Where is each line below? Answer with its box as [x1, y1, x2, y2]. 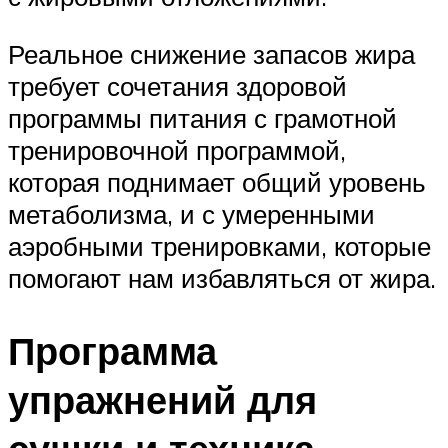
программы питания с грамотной [8, 101, 397, 134]
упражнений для [8, 374, 317, 424]
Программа [8, 325, 217, 375]
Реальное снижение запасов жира [8, 37, 415, 70]
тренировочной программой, [8, 133, 346, 166]
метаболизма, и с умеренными [8, 197, 375, 230]
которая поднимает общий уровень [8, 165, 426, 198]
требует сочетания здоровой [8, 69, 347, 102]
